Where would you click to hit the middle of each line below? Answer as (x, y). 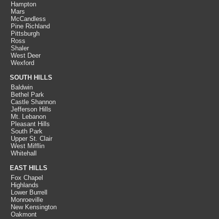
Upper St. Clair (32, 139)
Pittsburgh (25, 33)
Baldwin (22, 87)
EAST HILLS (29, 168)
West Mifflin (28, 146)
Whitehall (24, 153)
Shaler (20, 48)
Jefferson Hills (31, 109)
